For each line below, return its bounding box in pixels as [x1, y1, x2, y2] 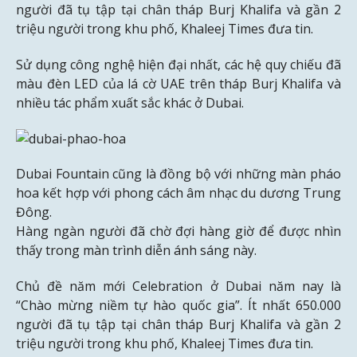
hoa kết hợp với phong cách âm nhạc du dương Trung [16, 184, 341, 202]
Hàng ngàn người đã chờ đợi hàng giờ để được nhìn [16, 222, 341, 241]
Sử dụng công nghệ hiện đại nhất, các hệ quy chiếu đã [16, 55, 341, 73]
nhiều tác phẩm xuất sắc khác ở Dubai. [16, 93, 244, 112]
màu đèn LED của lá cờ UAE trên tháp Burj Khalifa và [16, 74, 341, 92]
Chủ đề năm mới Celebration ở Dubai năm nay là [16, 277, 341, 296]
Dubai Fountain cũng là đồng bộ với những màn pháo [16, 165, 341, 183]
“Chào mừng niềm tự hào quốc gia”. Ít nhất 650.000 [16, 296, 341, 315]
